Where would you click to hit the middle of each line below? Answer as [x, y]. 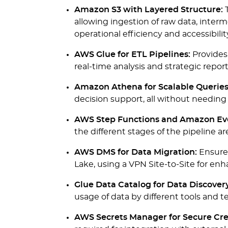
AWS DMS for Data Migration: [136, 152]
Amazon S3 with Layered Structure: [149, 10]
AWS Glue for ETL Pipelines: [132, 54]
